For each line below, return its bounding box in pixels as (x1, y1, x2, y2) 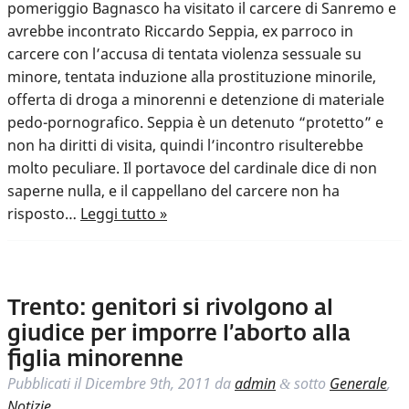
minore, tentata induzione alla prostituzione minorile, (7, 67, 376, 88)
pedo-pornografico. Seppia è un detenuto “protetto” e (7, 112, 383, 133)
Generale (330, 373, 387, 394)
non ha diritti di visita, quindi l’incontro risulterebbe (7, 135, 363, 156)
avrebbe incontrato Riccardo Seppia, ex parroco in (7, 21, 353, 42)
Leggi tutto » (80, 204, 167, 225)
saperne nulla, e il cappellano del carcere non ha (7, 181, 340, 202)
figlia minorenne (7, 349, 184, 372)
